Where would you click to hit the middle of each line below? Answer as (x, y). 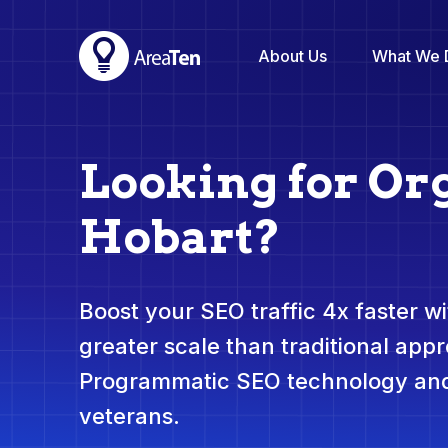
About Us (292, 55)
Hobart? (180, 237)
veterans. (129, 416)
